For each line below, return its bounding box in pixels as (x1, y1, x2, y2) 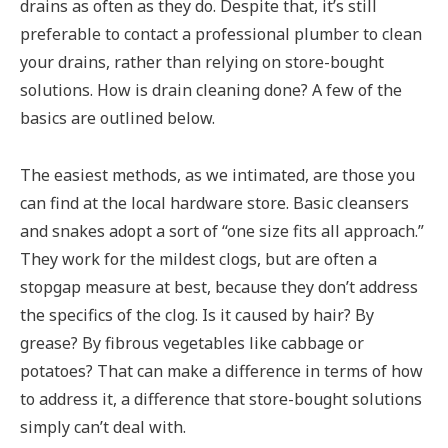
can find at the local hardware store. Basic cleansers (20, 192, 409, 215)
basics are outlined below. (20, 107, 215, 130)
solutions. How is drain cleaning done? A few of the (20, 79, 402, 102)
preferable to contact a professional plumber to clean (20, 23, 422, 46)
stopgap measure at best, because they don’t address (20, 276, 418, 299)
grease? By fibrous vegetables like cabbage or (20, 332, 364, 355)
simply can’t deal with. (20, 416, 186, 439)
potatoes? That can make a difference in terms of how (20, 360, 423, 383)
